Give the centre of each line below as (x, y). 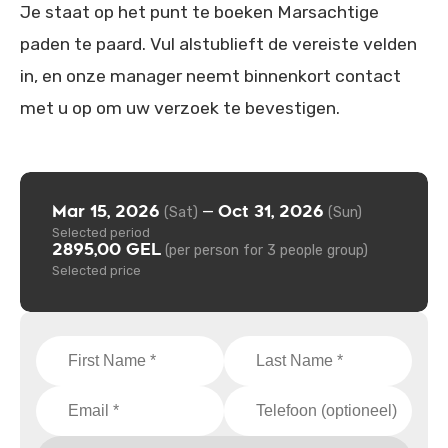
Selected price (96, 271)
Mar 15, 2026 (106, 211)
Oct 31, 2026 (271, 211)
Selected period (101, 233)
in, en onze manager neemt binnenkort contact (210, 76)
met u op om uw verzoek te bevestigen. (180, 108)
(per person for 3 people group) (266, 251)
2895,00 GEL (106, 250)
